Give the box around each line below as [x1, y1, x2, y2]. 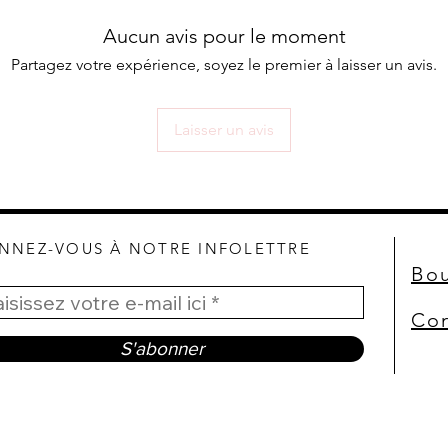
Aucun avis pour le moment [102, 24, 346, 48]
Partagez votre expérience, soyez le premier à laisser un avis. [11, 55, 437, 74]
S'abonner [119, 338, 204, 359]
